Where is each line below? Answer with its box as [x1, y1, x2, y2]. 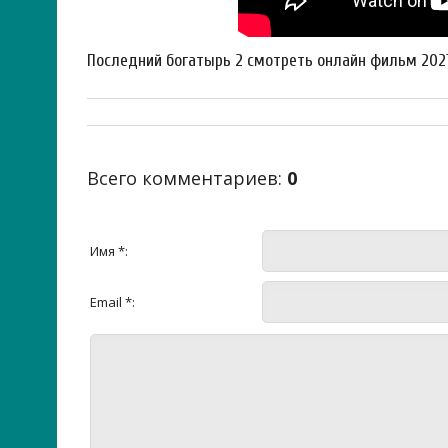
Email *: [90, 293, 135, 311]
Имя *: [90, 242, 128, 260]
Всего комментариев [87, 166, 278, 190]
